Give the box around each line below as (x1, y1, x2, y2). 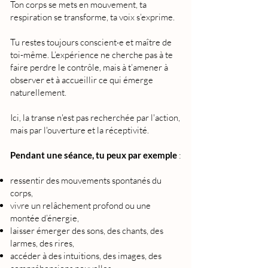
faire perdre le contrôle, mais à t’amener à (10, 61, 168, 73)
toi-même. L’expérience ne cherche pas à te (10, 48, 173, 60)
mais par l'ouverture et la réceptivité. (10, 124, 149, 136)
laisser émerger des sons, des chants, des (10, 224, 163, 236)
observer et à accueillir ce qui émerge (10, 74, 153, 86)
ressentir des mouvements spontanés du (10, 174, 162, 186)
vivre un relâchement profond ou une (10, 199, 151, 211)
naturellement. (10, 86, 66, 98)
